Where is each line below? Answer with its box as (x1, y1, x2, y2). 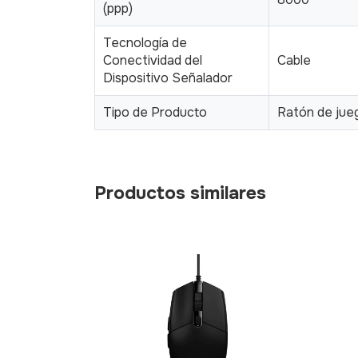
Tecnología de (103, 34, 187, 51)
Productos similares (94, 181, 266, 205)
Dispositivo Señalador (103, 69, 233, 86)
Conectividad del (103, 51, 202, 69)
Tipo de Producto (103, 103, 207, 121)
